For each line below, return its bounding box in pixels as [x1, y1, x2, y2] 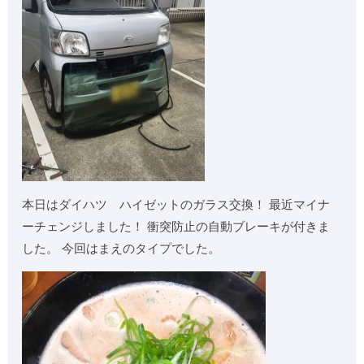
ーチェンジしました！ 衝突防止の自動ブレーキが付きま [22, 219, 331, 234]
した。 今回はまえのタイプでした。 [22, 241, 221, 256]
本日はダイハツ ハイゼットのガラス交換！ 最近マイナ [22, 197, 331, 212]
